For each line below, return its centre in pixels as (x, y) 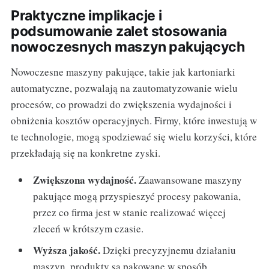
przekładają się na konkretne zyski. (85, 153)
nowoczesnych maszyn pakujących (128, 47)
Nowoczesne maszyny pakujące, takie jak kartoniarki (123, 72)
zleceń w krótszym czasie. (89, 229)
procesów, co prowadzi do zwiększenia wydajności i (121, 104)
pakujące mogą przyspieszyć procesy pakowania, (137, 196)
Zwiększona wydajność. (85, 180)
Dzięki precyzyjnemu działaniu (168, 250)
